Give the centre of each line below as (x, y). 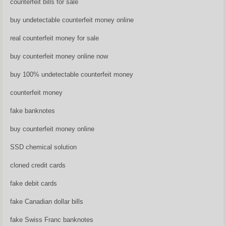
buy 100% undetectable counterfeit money (72, 74)
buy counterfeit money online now (59, 56)
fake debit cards (34, 183)
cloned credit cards (38, 165)
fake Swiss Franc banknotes (52, 219)
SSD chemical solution (43, 147)
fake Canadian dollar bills (47, 201)
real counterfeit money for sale (54, 38)
